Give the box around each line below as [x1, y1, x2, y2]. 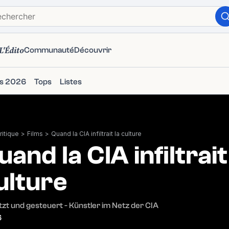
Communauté [24, 45, 74, 55]
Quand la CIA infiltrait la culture [51, 130, 142, 138]
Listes [60, 77, 82, 86]
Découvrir [74, 45, 111, 55]
